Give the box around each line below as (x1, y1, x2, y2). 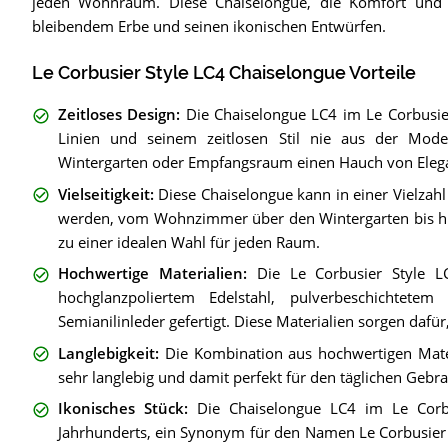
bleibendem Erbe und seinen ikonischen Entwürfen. (31, 15, 386, 36)
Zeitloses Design (57, 104, 177, 125)
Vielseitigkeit (57, 183, 150, 204)
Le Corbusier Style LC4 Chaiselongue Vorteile (31, 62, 416, 83)
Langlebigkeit (57, 342, 155, 363)
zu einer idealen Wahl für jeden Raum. (57, 231, 320, 252)
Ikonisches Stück (57, 398, 184, 419)
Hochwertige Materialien (57, 263, 243, 284)
